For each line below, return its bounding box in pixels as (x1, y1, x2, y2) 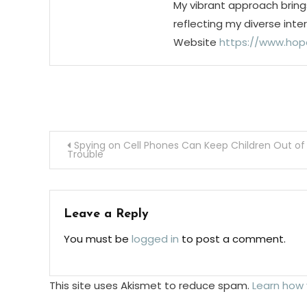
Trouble (67, 147, 103, 162)
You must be (64, 232, 132, 247)
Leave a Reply (64, 208, 149, 221)
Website (173, 35, 217, 50)
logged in (132, 232, 179, 247)
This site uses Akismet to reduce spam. (49, 278, 252, 293)
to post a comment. (179, 232, 286, 247)
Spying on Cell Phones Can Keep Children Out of (74, 138, 305, 153)
